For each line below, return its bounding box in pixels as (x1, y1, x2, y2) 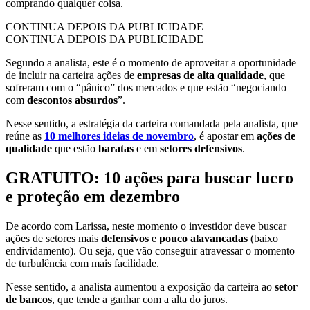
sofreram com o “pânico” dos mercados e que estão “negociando (6, 81, 286, 93)
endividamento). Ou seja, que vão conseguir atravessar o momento (6, 244, 295, 257)
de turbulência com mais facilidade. (6, 257, 162, 269)
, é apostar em (194, 129, 257, 142)
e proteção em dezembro (6, 187, 180, 206)
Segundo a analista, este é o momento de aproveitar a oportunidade (6, 56, 296, 69)
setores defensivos (160, 142, 242, 154)
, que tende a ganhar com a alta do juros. (52, 293, 230, 305)
